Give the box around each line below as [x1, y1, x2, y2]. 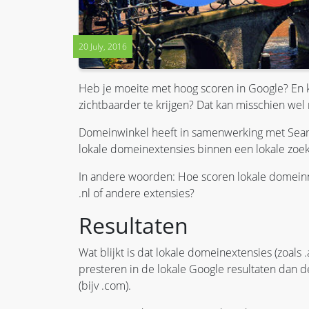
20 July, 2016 [79, 40, 127, 52]
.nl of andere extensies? [79, 185, 195, 201]
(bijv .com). [79, 277, 131, 293]
